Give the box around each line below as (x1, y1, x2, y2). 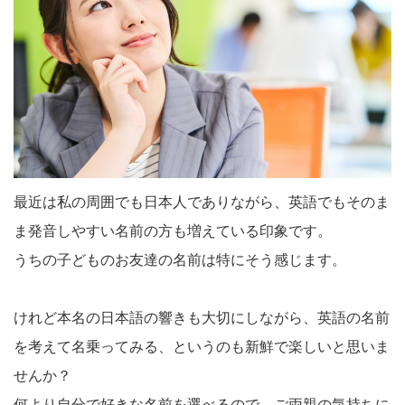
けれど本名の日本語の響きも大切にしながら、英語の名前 (14, 309, 390, 325)
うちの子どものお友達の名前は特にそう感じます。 (14, 251, 346, 268)
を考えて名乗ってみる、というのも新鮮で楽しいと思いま (14, 338, 390, 354)
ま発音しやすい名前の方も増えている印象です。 (14, 222, 332, 239)
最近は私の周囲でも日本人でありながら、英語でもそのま (14, 193, 390, 210)
